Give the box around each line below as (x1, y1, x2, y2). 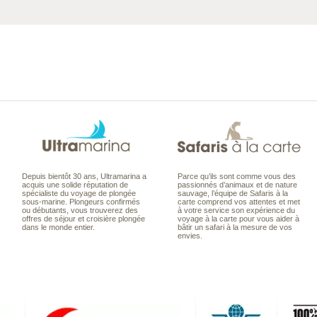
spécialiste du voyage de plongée (22, 189, 136, 197)
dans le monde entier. (22, 223, 95, 231)
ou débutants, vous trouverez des (22, 206, 138, 214)
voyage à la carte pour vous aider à (178, 214, 299, 223)
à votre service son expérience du (178, 206, 295, 214)
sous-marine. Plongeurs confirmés (22, 197, 140, 206)
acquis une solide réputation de (22, 180, 128, 189)
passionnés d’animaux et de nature (178, 180, 297, 189)
